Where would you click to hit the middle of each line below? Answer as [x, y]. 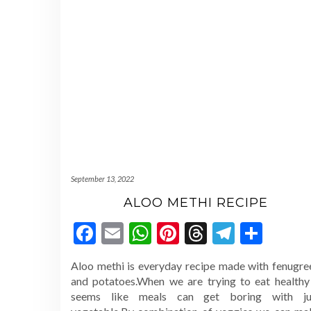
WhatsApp [203, 233]
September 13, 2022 [102, 178]
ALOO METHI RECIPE [196, 202]
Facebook [142, 233]
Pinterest [223, 233]
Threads [246, 233]
